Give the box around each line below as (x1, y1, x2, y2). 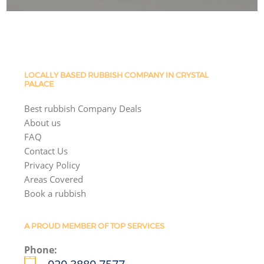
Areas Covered (24, 173, 84, 185)
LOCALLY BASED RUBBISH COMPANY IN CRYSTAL (24, 71, 209, 80)
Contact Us (24, 144, 68, 157)
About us (24, 116, 61, 128)
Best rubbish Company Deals (24, 102, 142, 114)
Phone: (24, 243, 58, 256)
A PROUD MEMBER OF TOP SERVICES (24, 222, 165, 231)
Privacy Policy (24, 159, 81, 171)
